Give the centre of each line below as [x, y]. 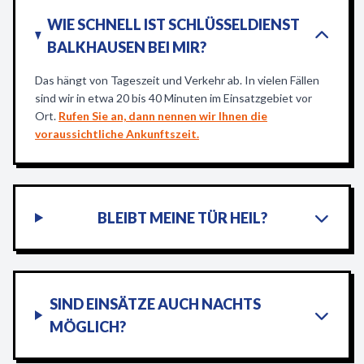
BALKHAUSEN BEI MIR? [126, 47]
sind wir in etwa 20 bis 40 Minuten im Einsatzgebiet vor [173, 98]
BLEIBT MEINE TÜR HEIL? [183, 218]
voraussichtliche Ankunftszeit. [117, 134]
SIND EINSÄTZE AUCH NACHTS [156, 304]
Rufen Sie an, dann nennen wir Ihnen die [163, 116]
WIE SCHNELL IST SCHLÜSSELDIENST [173, 24]
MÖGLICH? [88, 327]
